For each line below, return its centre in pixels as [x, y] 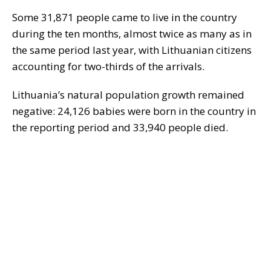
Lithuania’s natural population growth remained [128, 95]
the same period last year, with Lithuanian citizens [132, 50]
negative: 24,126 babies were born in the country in [134, 111]
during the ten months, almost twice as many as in [132, 34]
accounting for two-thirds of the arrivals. [108, 67]
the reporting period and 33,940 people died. [120, 128]
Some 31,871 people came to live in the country [125, 18]
